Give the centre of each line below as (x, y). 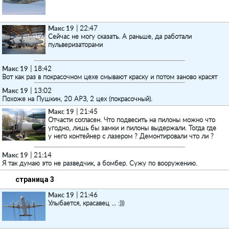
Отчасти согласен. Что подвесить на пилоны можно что (132, 120)
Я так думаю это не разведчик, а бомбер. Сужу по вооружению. (100, 163)
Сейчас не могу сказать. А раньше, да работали (120, 36)
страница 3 (35, 179)
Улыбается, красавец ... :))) (86, 203)
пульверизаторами (75, 44)
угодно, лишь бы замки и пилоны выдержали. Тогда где (132, 128)
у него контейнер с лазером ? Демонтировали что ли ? (131, 136)
